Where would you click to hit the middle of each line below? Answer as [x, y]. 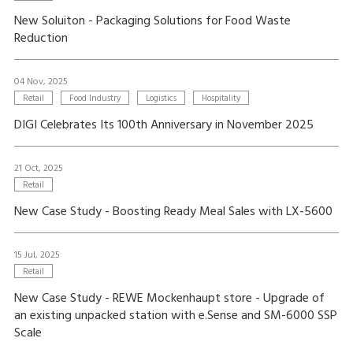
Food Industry [95, 98]
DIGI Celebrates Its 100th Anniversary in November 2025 [163, 125]
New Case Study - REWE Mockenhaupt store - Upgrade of [169, 299]
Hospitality [221, 98]
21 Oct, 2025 [38, 169]
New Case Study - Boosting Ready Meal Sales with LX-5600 [173, 212]
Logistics [161, 98]
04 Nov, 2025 [41, 82]
